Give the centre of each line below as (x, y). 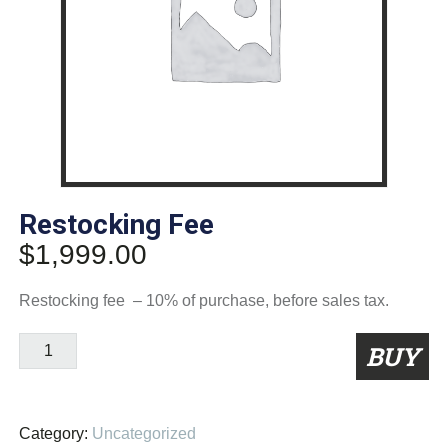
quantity (45, 392)
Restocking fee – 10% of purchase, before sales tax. (203, 301)
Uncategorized (143, 434)
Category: (53, 434)
